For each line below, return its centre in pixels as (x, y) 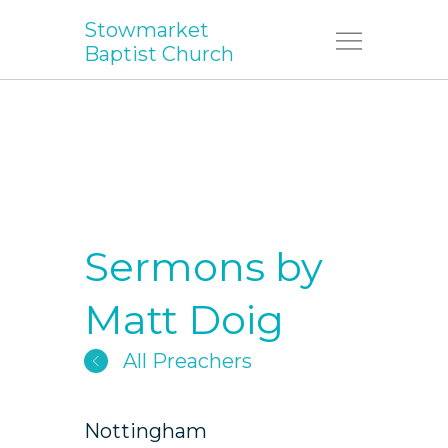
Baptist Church (159, 53)
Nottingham (145, 431)
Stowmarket (146, 29)
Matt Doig (184, 319)
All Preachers (185, 361)
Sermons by (203, 266)
